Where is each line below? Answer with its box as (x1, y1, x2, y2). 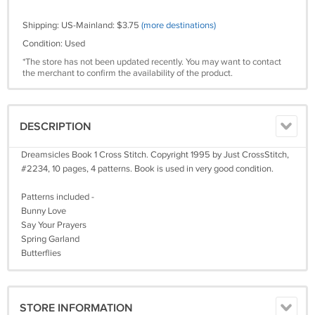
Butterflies (21, 247, 61, 259)
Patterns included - (21, 191, 94, 202)
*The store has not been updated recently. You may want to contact (22, 56, 281, 67)
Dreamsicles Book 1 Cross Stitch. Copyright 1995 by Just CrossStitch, (21, 149, 289, 160)
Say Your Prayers (21, 219, 86, 231)
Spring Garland (21, 233, 79, 245)
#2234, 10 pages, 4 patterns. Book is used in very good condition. (21, 163, 274, 174)
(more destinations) (141, 20, 216, 31)
